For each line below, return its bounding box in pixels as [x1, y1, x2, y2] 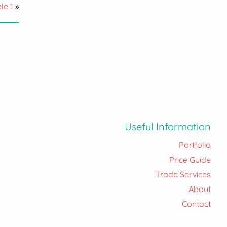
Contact [181, 198, 211, 209]
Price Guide [169, 155, 211, 165]
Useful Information [124, 120, 211, 133]
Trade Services [155, 169, 211, 179]
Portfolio [178, 140, 211, 150]
